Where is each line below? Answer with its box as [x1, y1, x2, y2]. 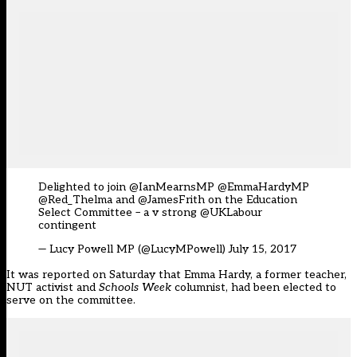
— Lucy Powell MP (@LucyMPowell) [38, 242, 229, 257]
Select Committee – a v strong [38, 206, 200, 220]
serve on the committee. [6, 293, 135, 308]
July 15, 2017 [229, 242, 296, 257]
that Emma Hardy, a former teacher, [155, 268, 347, 282]
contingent [38, 218, 96, 233]
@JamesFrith [138, 193, 205, 207]
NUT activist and [6, 280, 99, 295]
